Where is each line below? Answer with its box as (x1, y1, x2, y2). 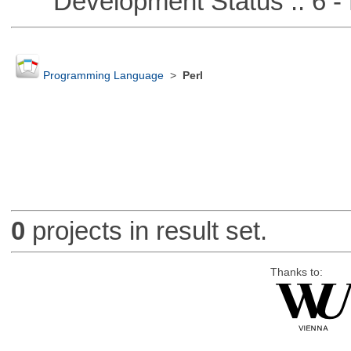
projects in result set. (24, 216, 267, 246)
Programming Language (42, 70, 164, 82)
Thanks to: (270, 266, 323, 278)
